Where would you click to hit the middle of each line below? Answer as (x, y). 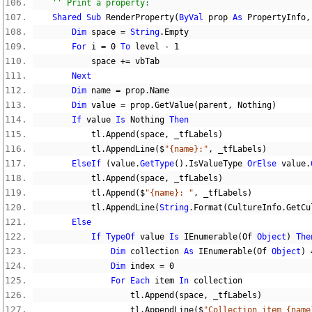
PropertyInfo (274, 17)
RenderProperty (138, 17)
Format (208, 208)
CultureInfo (255, 208)
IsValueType (218, 164)
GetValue (174, 105)
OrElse (262, 164)
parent (213, 105)
